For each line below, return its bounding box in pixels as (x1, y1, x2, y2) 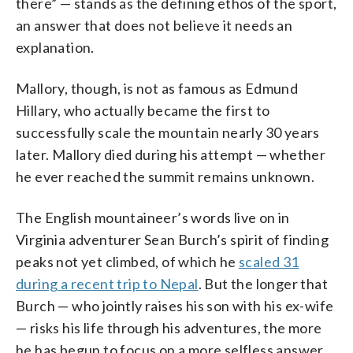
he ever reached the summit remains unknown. (16, 167, 315, 185)
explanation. (16, 38, 95, 56)
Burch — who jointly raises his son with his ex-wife (16, 296, 334, 314)
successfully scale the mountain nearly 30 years (16, 123, 320, 141)
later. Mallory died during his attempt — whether (16, 145, 326, 163)
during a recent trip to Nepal (16, 274, 199, 292)
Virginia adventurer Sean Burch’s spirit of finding (16, 230, 329, 248)
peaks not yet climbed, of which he (16, 252, 239, 270)
